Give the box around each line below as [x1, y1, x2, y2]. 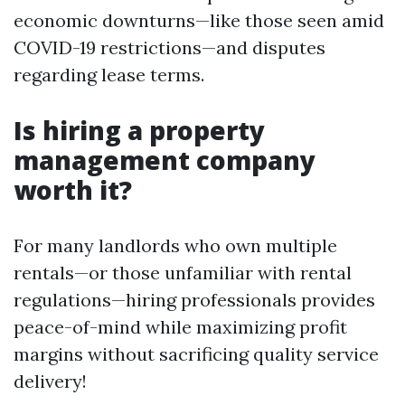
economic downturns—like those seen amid [14, 9, 384, 32]
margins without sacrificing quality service [14, 343, 379, 365]
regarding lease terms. [14, 63, 204, 86]
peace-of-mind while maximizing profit [14, 316, 347, 338]
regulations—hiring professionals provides [14, 288, 375, 311]
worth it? [14, 173, 132, 207]
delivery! [14, 370, 87, 392]
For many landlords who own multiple [14, 234, 337, 257]
